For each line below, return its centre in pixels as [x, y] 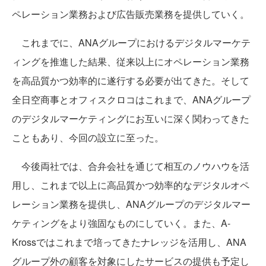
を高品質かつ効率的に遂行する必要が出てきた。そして [131, 80]
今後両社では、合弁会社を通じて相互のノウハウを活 [131, 166]
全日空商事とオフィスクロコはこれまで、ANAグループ [131, 99]
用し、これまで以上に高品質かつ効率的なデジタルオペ [131, 185]
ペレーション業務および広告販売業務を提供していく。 [131, 14]
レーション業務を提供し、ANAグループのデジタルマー [131, 204]
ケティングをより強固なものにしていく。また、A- [121, 223]
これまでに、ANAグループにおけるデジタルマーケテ [131, 42]
